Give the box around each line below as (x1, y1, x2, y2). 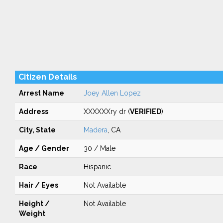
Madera (83, 126, 108, 134)
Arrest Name (18, 89, 64, 97)
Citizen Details (18, 72, 77, 82)
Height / (18, 200, 50, 208)
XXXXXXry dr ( (83, 108, 130, 115)
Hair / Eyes (18, 181, 58, 189)
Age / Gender (18, 144, 69, 152)
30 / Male (83, 144, 115, 152)
